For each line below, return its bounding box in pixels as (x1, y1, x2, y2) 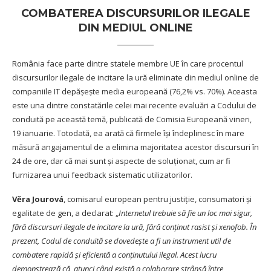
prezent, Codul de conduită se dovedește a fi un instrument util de (12, 235, 231, 247)
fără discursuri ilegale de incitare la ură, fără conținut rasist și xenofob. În (12, 221, 256, 233)
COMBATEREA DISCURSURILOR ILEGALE (21, 7, 250, 21)
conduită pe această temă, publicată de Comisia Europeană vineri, (12, 114, 252, 125)
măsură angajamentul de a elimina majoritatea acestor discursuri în (12, 142, 259, 153)
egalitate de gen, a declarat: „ (12, 207, 119, 219)
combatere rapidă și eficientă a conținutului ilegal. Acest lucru (12, 249, 217, 261)
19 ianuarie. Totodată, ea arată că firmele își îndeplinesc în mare (12, 128, 244, 139)
